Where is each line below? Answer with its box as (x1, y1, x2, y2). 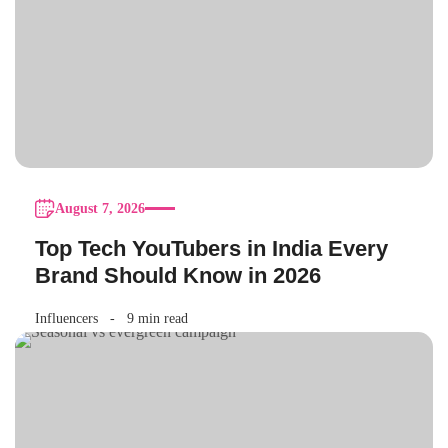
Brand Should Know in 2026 (35, 262, 321, 288)
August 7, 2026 (55, 200, 145, 216)
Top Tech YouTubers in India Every (35, 235, 388, 261)
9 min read (127, 310, 188, 326)
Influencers (35, 310, 98, 326)
